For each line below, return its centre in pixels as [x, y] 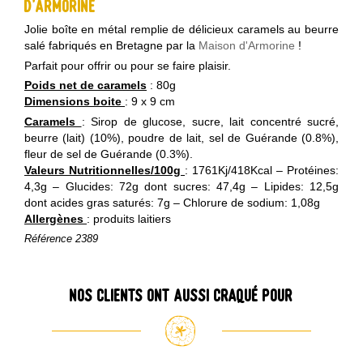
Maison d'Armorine [247, 45]
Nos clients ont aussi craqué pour [181, 295]
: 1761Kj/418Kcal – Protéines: [262, 171]
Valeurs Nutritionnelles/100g [102, 171]
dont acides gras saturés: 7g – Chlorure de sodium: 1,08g [172, 203]
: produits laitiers [129, 219]
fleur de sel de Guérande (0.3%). [109, 154]
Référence [48, 238]
